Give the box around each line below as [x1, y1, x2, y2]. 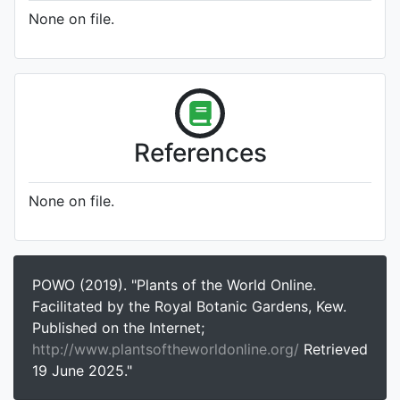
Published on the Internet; [32, 319, 204, 337]
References [133, 137, 267, 168]
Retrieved [304, 340, 368, 358]
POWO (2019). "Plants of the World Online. [32, 276, 316, 294]
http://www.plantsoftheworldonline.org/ [32, 340, 304, 358]
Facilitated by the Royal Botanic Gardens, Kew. [32, 297, 346, 315]
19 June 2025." [32, 362, 132, 379]
